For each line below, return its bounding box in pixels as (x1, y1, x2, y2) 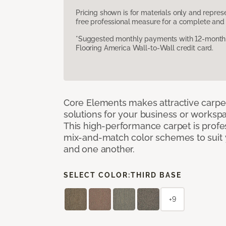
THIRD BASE (131, 171, 182, 179)
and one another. (64, 143, 135, 154)
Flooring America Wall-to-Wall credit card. (76, 43, 214, 52)
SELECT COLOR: (64, 171, 131, 179)
